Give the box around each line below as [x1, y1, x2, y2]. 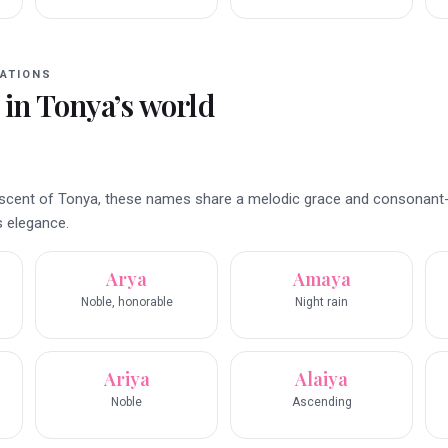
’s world [113, 85, 215, 126]
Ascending [291, 395, 352, 410]
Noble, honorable [80, 295, 173, 310]
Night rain [295, 295, 348, 310]
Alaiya [295, 367, 348, 392]
